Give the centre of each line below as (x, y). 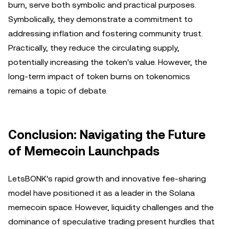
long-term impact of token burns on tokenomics (99, 76)
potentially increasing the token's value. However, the (108, 62)
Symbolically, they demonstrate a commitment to (100, 19)
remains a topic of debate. (58, 91)
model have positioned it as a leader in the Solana (101, 193)
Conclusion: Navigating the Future (107, 135)
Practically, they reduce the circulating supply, (94, 48)
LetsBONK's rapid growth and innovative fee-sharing (107, 179)
